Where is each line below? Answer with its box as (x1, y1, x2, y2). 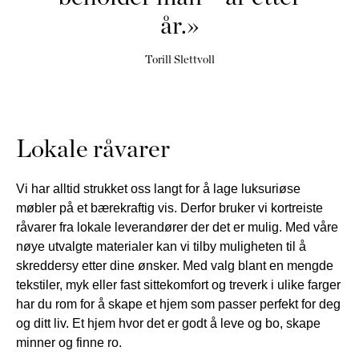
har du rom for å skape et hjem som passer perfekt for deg (16, 296, 341, 312)
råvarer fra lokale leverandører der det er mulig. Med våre (16, 220, 338, 235)
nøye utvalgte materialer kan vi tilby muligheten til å (16, 239, 306, 254)
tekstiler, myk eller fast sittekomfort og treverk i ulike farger (16, 277, 341, 292)
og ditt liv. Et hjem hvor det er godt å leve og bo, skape (16, 316, 321, 331)
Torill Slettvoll (144, 53, 215, 67)
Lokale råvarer (16, 133, 170, 163)
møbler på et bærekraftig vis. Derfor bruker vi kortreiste (16, 200, 323, 216)
